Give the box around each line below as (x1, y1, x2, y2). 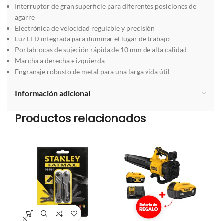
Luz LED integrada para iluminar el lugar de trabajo (15, 35, 170, 43)
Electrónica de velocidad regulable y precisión (15, 24, 155, 32)
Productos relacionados (15, 111, 146, 126)
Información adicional (15, 88, 90, 98)
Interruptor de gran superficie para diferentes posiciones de (15, 2, 196, 10)
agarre (15, 13, 35, 21)
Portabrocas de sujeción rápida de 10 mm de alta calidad (15, 45, 187, 54)
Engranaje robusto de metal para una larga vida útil (15, 67, 170, 75)
